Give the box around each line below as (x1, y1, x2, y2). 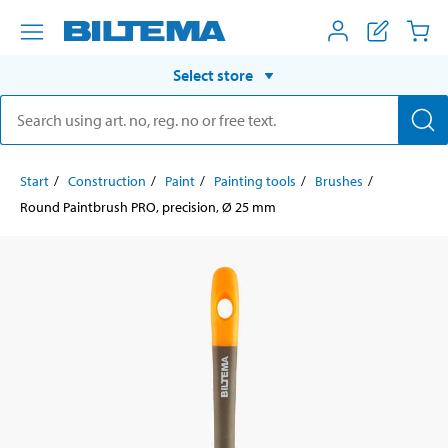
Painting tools (214, 171, 296, 190)
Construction (68, 171, 146, 190)
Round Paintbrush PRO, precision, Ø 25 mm (20, 197, 276, 216)
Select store (173, 64, 253, 85)
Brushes (315, 171, 363, 190)
